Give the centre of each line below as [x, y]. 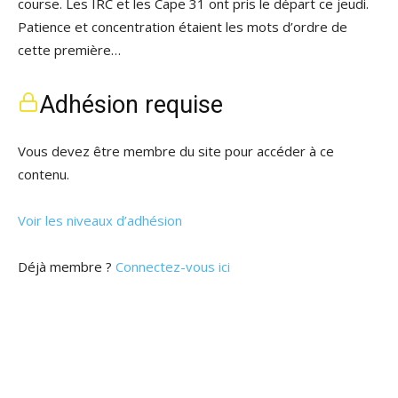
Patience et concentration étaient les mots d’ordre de [183, 27]
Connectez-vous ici [173, 267]
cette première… [69, 50]
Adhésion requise [131, 105]
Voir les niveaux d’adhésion [100, 220]
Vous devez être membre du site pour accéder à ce [176, 151]
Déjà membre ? [67, 267]
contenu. [44, 174]
